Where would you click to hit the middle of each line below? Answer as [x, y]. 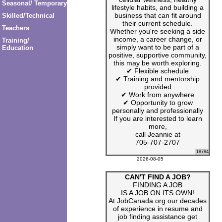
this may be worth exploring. [158, 63]
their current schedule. [158, 23]
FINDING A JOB [158, 185]
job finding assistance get [158, 216]
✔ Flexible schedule [158, 71]
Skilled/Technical [28, 16]
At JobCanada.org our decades [158, 200]
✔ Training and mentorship [158, 79]
